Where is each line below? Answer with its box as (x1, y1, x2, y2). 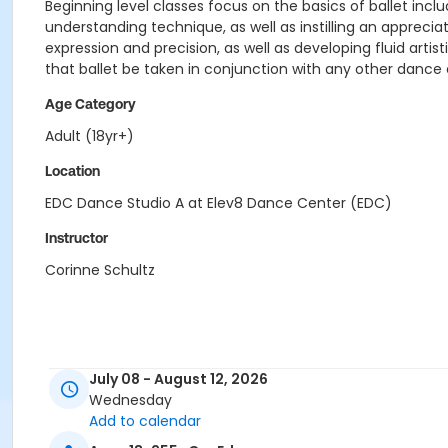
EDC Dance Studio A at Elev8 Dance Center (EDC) (45, 193, 392, 213)
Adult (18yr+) (45, 126, 134, 146)
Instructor (45, 230, 108, 246)
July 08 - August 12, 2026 (89, 369, 268, 390)
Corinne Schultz (45, 260, 155, 280)
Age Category (45, 96, 136, 112)
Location (45, 163, 100, 179)
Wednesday (89, 390, 172, 411)
